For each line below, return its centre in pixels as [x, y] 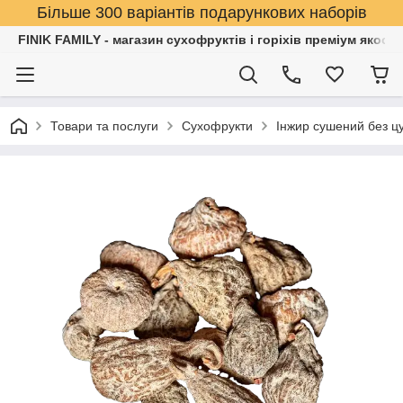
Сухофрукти [217, 126]
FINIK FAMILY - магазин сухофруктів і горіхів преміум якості [208, 40]
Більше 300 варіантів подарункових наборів [201, 13]
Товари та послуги [104, 126]
